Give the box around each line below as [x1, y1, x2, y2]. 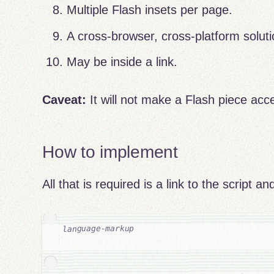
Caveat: [42, 93, 87, 107]
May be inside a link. [67, 55, 178, 69]
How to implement [42, 142, 178, 161]
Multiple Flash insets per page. [67, 3, 233, 17]
